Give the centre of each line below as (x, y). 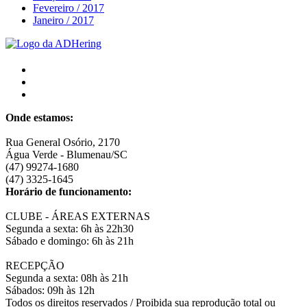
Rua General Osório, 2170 (63, 143)
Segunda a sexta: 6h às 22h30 (70, 229)
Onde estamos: (39, 118)
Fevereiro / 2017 (69, 8)
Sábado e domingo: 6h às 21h (70, 241)
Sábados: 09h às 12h (50, 291)
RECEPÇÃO (35, 266)
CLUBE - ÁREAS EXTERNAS (78, 217)
